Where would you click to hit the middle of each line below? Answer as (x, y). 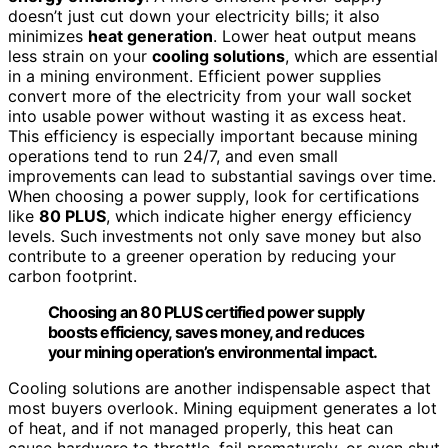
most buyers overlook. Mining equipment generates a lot (222, 407)
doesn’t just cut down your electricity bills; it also (194, 15)
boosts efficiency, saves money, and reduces (206, 331)
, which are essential (361, 55)
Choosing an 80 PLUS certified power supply (206, 311)
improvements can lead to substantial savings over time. (222, 175)
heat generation (150, 35)
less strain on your (80, 55)
